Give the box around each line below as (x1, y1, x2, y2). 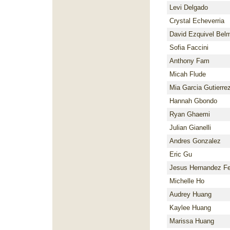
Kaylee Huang (169, 204, 211, 212)
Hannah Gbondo (169, 97, 217, 105)
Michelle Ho (169, 177, 204, 185)
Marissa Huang (169, 217, 214, 225)
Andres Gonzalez (169, 137, 221, 145)
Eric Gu (169, 150, 192, 158)
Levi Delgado (169, 4, 208, 11)
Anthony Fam (169, 57, 209, 65)
